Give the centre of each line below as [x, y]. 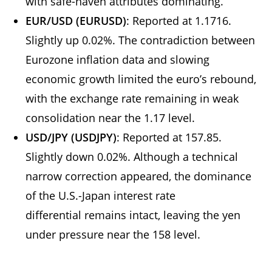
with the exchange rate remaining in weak [132, 98]
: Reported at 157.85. [169, 137]
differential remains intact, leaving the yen [133, 215]
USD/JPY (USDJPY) [71, 137]
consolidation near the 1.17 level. [112, 117]
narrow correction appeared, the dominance [139, 176]
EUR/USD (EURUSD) [76, 20]
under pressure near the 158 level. [115, 234]
